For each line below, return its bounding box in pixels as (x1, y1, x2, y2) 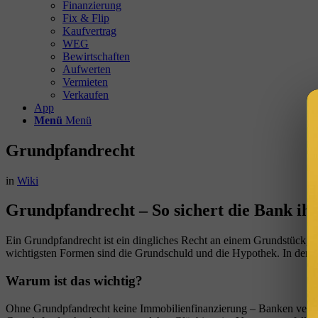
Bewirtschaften (62, 50, 130, 62)
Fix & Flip (62, 11, 109, 24)
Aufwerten (62, 62, 111, 75)
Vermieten (62, 75, 108, 88)
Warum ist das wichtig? (6, 273, 143, 289)
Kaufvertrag (62, 24, 116, 37)
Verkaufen (62, 88, 109, 101)
